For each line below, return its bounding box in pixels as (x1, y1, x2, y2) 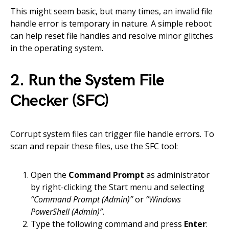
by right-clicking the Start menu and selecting (31, 181, 204, 193)
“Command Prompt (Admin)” (31, 194, 133, 205)
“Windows (146, 194, 181, 205)
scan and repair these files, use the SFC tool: (10, 141, 178, 152)
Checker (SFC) (10, 91, 109, 111)
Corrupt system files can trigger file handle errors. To (10, 128, 214, 140)
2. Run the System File (10, 71, 165, 90)
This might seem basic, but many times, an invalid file (10, 6, 213, 17)
